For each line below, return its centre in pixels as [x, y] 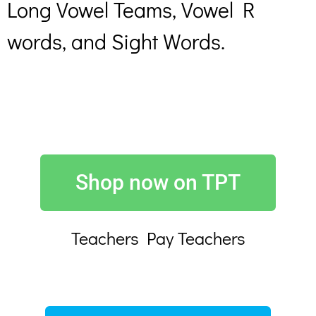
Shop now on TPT [158, 183]
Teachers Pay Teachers [158, 238]
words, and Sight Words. [119, 42]
